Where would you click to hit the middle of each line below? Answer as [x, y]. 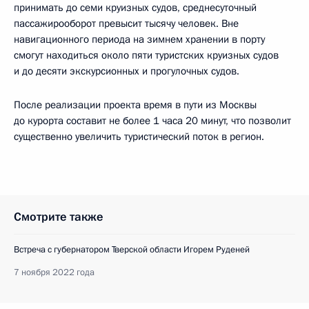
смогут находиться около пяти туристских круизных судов [146, 55]
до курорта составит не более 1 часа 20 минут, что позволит [152, 120]
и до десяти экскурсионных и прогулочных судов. [127, 71]
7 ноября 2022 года [54, 272]
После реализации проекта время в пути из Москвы [135, 104]
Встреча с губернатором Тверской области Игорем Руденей [132, 249]
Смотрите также [59, 217]
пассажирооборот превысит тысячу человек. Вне [126, 23]
